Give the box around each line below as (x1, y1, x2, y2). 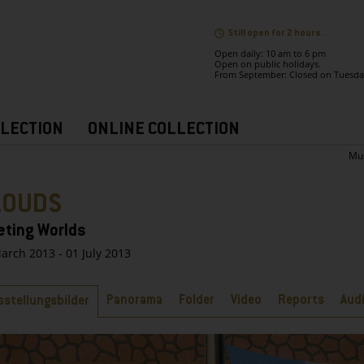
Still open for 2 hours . (228, 28, 326, 40)
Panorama (106, 293, 162, 309)
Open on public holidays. (214, 58, 321, 71)
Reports (278, 293, 324, 309)
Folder (179, 293, 214, 309)
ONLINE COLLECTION (88, 119, 240, 141)
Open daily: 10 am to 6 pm (214, 47, 326, 60)
